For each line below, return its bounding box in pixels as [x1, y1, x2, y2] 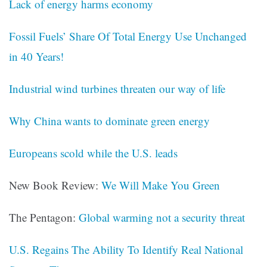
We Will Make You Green [101, 178, 220, 193]
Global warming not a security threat [79, 210, 245, 225]
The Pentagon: [9, 210, 79, 225]
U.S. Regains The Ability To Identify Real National [9, 242, 243, 257]
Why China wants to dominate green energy [9, 113, 210, 129]
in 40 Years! [9, 49, 64, 64]
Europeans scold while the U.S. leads [9, 145, 178, 161]
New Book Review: [9, 178, 101, 193]
